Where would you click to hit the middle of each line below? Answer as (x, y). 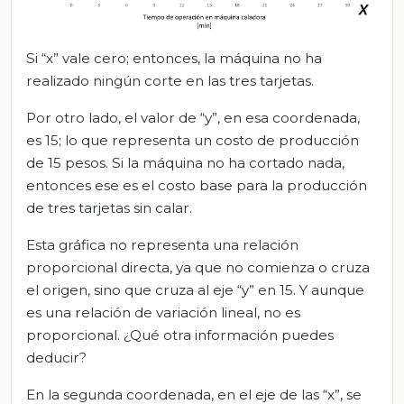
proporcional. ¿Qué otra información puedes (180, 335)
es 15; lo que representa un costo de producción (193, 140)
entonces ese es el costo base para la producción (197, 185)
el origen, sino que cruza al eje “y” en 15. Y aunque (195, 290)
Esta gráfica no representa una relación (162, 245)
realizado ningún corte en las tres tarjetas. (170, 81)
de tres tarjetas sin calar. (109, 208)
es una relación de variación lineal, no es (163, 312)
